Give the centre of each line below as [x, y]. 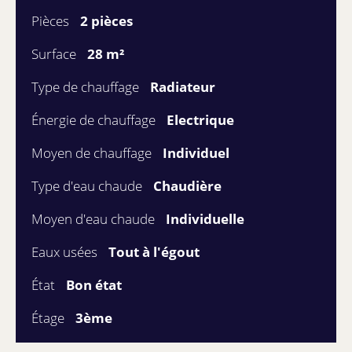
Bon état [94, 285]
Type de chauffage [87, 87]
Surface [55, 54]
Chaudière [187, 186]
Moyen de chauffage [93, 153]
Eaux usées [66, 252]
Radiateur [183, 87]
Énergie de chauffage [95, 120]
